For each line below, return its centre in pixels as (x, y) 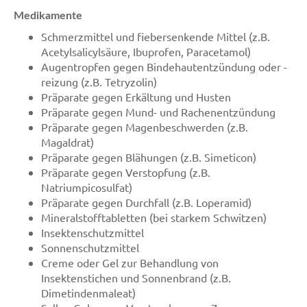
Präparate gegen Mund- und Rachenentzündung (158, 112)
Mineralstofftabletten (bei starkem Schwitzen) (154, 217)
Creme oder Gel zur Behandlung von (130, 262)
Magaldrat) (67, 142)
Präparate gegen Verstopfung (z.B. (126, 172)
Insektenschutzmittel (93, 232)
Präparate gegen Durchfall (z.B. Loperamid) (146, 202)
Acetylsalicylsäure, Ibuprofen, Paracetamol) (146, 51)
